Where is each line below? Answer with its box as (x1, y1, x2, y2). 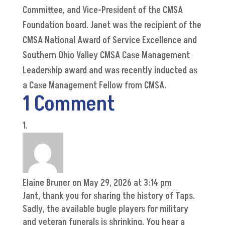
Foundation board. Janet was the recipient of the (22, 19, 201, 32)
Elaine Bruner (22, 177, 70, 190)
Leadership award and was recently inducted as (22, 64, 197, 77)
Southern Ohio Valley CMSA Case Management (22, 49, 190, 62)
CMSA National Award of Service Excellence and (22, 34, 197, 47)
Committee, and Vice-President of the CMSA (22, 4, 183, 17)
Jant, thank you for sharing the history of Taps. (22, 190, 195, 203)
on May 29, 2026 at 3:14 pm (72, 177, 172, 190)
